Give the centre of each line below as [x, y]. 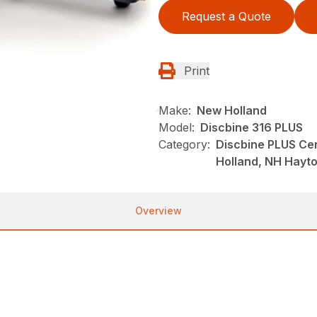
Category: [184, 145]
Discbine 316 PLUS [252, 128]
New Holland [232, 111]
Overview [158, 211]
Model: [177, 128]
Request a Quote [226, 17]
